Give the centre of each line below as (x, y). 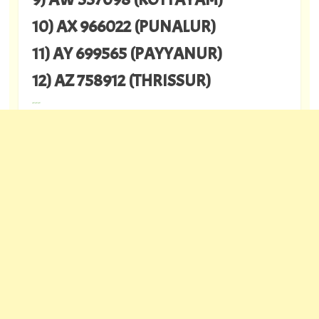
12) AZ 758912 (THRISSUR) (121, 80)
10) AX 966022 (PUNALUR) (124, 26)
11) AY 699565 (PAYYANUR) (127, 53)
